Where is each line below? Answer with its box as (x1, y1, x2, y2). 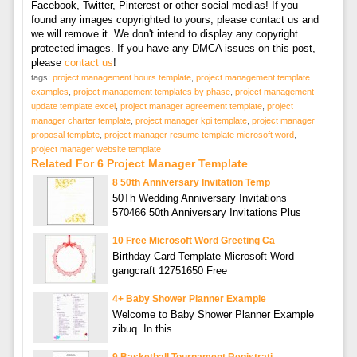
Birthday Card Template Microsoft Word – (112, 249, 303, 262)
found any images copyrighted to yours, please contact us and (30, 13, 319, 25)
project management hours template (52, 72, 191, 82)
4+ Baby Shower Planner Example (112, 292, 266, 304)
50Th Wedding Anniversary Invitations (112, 191, 287, 204)
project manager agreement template (120, 100, 262, 111)
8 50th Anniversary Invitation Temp (112, 176, 270, 188)
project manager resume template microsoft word (104, 129, 294, 139)
